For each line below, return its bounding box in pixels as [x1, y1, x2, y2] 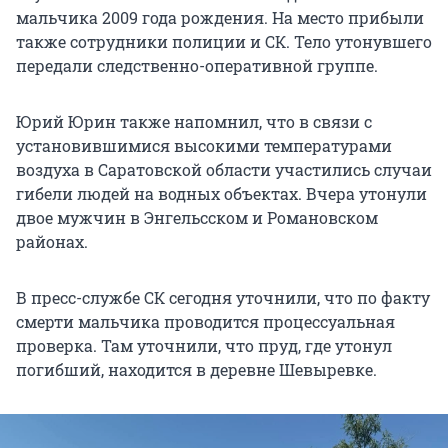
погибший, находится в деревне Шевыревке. [16, 359, 377, 381]
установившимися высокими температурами [16, 135, 392, 157]
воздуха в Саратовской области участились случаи [16, 159, 432, 181]
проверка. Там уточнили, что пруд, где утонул [16, 335, 392, 357]
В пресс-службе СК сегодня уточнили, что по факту [16, 287, 430, 309]
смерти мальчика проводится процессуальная [16, 311, 395, 333]
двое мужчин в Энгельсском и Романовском [16, 207, 378, 229]
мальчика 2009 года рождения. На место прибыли [16, 7, 424, 29]
